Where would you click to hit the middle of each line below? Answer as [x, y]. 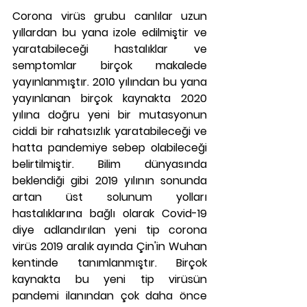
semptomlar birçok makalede [110, 65]
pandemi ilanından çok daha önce [110, 296]
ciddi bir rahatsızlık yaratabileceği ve [110, 131]
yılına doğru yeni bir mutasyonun [110, 115]
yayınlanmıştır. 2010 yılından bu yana [110, 82]
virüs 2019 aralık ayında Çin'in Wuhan [110, 246]
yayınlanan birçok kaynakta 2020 [110, 98]
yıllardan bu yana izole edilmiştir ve [110, 33]
